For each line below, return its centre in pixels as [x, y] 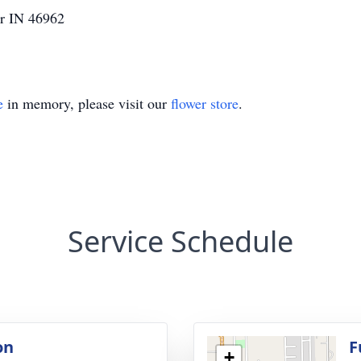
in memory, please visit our [87, 103]
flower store [205, 103]
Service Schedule [180, 241]
